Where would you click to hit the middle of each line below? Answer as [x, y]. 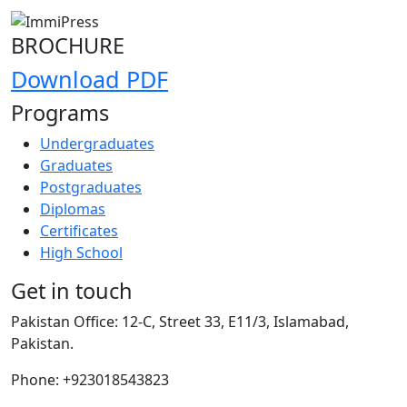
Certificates [79, 230]
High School [81, 252]
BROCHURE [68, 45]
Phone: [35, 379]
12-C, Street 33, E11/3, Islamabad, [233, 321]
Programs [60, 112]
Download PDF [89, 79]
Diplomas [73, 208]
